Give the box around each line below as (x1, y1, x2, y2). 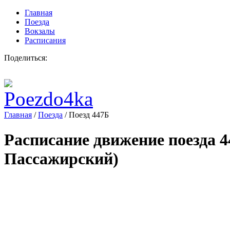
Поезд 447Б (69, 110, 109, 119)
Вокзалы (25, 27, 55, 35)
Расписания (25, 36, 66, 45)
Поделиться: (4, 53, 47, 62)
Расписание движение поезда (4, 130, 220, 149)
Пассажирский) (4, 149, 119, 168)
